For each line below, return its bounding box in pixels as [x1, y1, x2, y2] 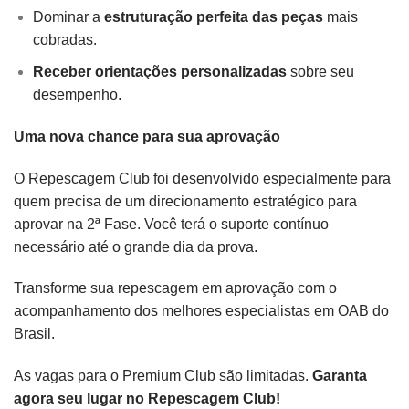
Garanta [309, 368, 367, 384]
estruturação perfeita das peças [103, 9, 327, 26]
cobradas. [32, 32, 97, 48]
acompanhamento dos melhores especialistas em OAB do [14, 303, 389, 320]
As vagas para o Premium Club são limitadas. [14, 368, 309, 384]
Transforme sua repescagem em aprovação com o [14, 280, 337, 297]
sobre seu [286, 64, 354, 80]
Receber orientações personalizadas [32, 64, 287, 80]
